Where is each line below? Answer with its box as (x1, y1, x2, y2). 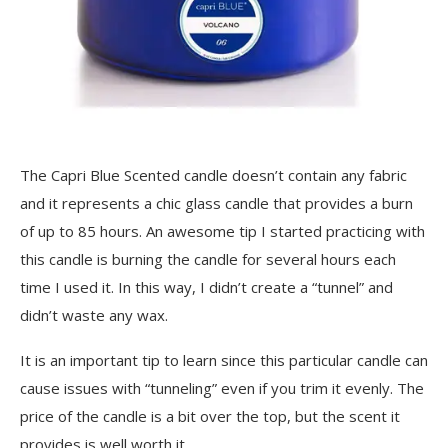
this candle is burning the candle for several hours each (20, 249, 396, 269)
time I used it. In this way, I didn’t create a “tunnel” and (20, 277, 393, 297)
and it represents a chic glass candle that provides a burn (20, 193, 413, 213)
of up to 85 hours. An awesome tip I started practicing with (20, 221, 425, 241)
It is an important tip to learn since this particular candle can (20, 350, 428, 370)
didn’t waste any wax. (20, 305, 168, 325)
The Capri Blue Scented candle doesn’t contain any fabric (20, 165, 407, 185)
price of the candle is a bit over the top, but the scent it (20, 406, 400, 426)
